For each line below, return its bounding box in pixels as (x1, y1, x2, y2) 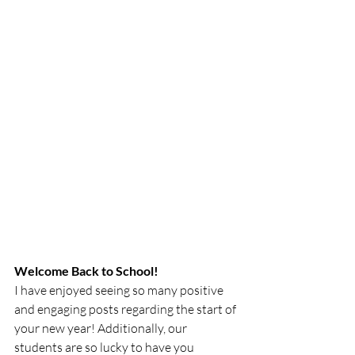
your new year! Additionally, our (14, 320, 189, 337)
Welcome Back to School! (14, 263, 158, 279)
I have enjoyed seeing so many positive (14, 282, 226, 299)
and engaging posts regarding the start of (14, 301, 239, 318)
